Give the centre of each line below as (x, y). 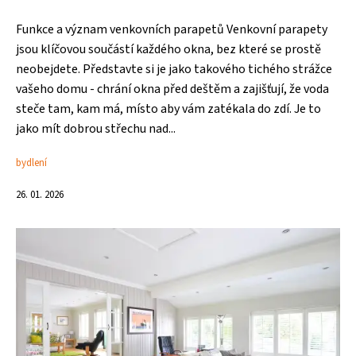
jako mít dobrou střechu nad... (96, 129)
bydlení (31, 163)
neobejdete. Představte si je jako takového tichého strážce (174, 69)
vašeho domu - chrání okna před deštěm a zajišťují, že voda (172, 89)
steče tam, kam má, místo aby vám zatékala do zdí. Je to (168, 109)
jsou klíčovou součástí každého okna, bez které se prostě (168, 49)
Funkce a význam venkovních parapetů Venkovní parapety (172, 29)
